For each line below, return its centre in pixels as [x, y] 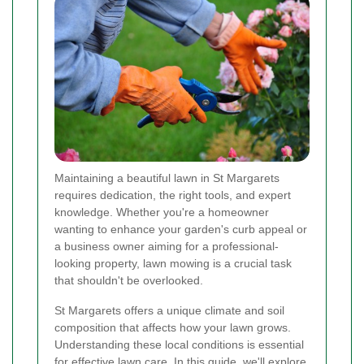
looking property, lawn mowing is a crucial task [173, 264]
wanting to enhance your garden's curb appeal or [181, 230]
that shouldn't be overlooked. [129, 281]
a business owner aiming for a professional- [167, 247]
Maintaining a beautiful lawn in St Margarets [167, 178]
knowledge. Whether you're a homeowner [162, 212]
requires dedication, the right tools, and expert [173, 195]
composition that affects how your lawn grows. [173, 328]
